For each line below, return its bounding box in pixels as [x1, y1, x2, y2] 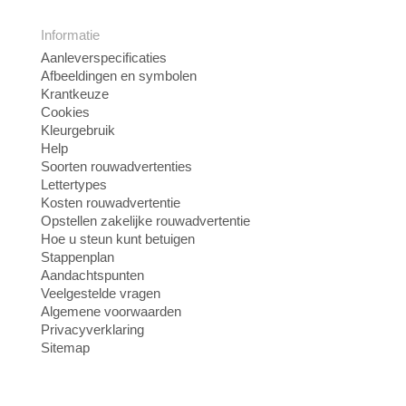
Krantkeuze [41, 86, 109, 102]
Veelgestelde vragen [41, 285, 160, 302]
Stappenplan [41, 249, 114, 266]
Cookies [41, 104, 90, 121]
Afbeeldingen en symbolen [41, 68, 197, 84]
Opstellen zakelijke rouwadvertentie [41, 213, 250, 229]
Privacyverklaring [41, 322, 144, 338]
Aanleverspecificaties [41, 50, 167, 66]
